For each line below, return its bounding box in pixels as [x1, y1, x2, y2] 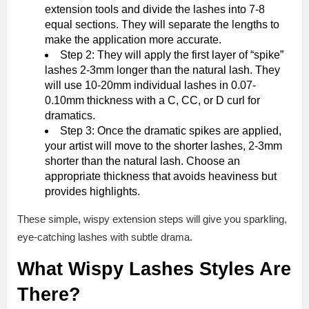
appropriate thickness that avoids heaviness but [45, 170, 277, 183]
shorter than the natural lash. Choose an [45, 155, 240, 168]
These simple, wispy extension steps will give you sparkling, [17, 213, 287, 226]
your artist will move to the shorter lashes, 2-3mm [45, 140, 282, 152]
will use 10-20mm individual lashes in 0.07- [45, 79, 256, 92]
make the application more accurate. [45, 34, 221, 46]
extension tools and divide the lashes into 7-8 [45, 3, 265, 16]
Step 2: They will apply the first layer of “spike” [60, 49, 283, 61]
